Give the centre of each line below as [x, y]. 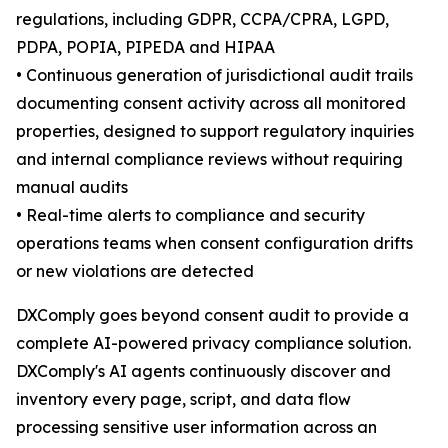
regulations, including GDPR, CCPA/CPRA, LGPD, [202, 19]
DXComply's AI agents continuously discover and [203, 371]
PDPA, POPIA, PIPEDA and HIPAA [145, 47]
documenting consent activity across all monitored [211, 103]
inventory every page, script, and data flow [183, 399]
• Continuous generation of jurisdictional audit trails [214, 75]
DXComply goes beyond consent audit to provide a [212, 315]
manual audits [72, 187]
